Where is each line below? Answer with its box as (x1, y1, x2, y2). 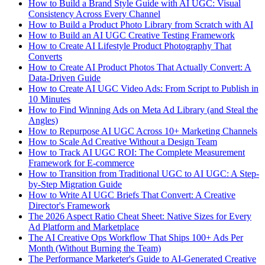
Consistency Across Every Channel (28, 8, 160, 19)
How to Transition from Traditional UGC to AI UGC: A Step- (28, 168, 259, 179)
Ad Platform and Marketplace (28, 221, 139, 232)
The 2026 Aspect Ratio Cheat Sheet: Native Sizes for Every (28, 211, 251, 221)
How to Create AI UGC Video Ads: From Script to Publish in (28, 83, 258, 93)
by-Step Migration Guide (28, 179, 122, 189)
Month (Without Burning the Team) (28, 243, 161, 253)
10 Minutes (28, 93, 70, 104)
